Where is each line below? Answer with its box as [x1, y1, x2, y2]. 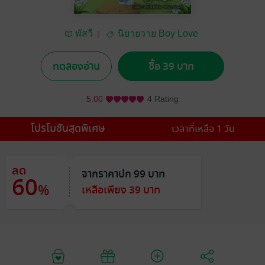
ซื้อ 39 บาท [148, 58, 194, 75]
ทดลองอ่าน [53, 58, 100, 75]
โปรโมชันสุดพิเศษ [30, 121, 105, 137]
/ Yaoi [140, 43, 164, 53]
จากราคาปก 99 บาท [82, 166, 165, 182]
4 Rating [147, 94, 179, 104]
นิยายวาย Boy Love [118, 28, 198, 39]
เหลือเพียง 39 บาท [82, 182, 160, 198]
